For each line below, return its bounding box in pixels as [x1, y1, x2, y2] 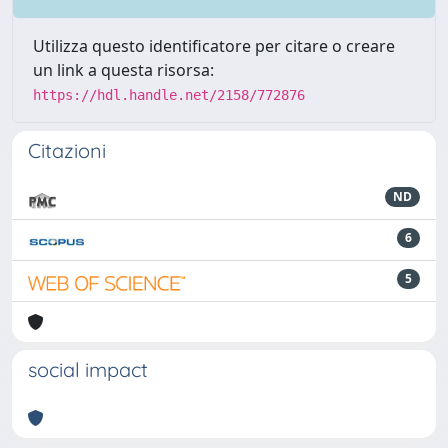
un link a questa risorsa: [33, 59, 214, 81]
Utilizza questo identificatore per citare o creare [33, 35, 395, 57]
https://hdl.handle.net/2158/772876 [33, 87, 305, 103]
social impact [28, 357, 148, 382]
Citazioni [28, 138, 106, 163]
